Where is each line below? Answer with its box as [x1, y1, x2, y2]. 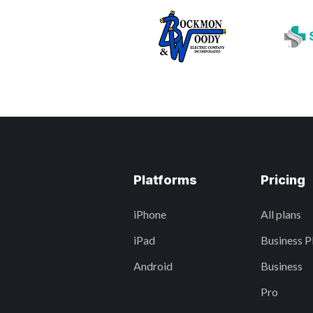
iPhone [133, 208, 166, 221]
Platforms [133, 173, 197, 188]
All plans [260, 208, 301, 221]
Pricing [260, 173, 305, 188]
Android [133, 259, 173, 273]
